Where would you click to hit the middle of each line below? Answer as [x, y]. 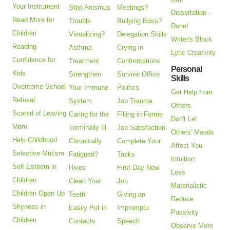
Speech [129, 221]
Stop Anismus [90, 7]
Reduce [183, 199]
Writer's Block [192, 39]
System [81, 101]
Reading [25, 46]
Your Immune [89, 87]
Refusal [24, 100]
